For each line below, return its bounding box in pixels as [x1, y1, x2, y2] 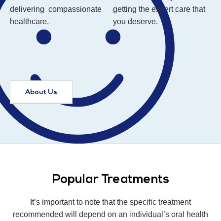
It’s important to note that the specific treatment [30, 198, 191, 207]
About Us [25, 89, 57, 97]
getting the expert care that [113, 5, 205, 14]
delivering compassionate [10, 5, 102, 14]
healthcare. [10, 17, 49, 26]
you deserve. [113, 17, 160, 26]
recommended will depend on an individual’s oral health [13, 210, 208, 219]
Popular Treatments [52, 174, 169, 186]
